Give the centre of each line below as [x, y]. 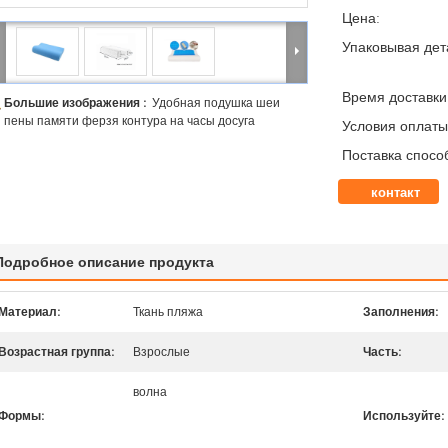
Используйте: [403, 415]
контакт [395, 192]
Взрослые [161, 351]
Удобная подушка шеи [216, 102]
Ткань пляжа [168, 311]
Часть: [382, 351]
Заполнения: [400, 311]
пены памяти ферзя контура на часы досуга [129, 120]
